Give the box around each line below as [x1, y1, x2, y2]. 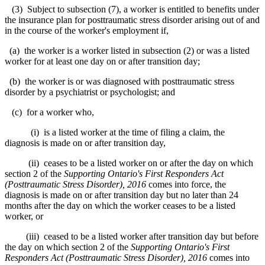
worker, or [5, 211, 43, 221]
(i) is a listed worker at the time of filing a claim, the [5, 127, 225, 137]
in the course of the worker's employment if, [5, 25, 169, 35]
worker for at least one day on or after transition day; [5, 56, 200, 66]
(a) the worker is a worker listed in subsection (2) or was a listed [5, 45, 250, 56]
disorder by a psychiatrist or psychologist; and [5, 86, 175, 97]
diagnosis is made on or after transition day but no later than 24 [5, 189, 238, 200]
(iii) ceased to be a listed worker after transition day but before [5, 231, 258, 241]
